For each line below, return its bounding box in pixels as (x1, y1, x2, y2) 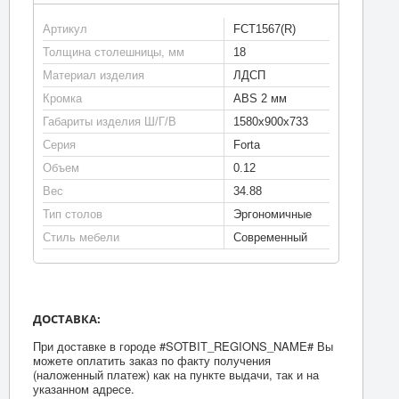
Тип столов (42, 207, 102, 221)
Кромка (42, 91, 82, 105)
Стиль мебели (42, 230, 119, 244)
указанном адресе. (32, 379, 134, 397)
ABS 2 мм (232, 91, 287, 105)
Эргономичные (232, 207, 312, 221)
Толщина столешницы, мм (42, 45, 184, 59)
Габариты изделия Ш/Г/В (42, 114, 176, 128)
